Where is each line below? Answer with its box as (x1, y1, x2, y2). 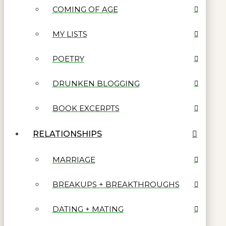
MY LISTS (52, 29, 87, 39)
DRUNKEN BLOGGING (52, 78, 140, 88)
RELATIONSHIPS (33, 129, 102, 139)
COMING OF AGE (52, 4, 118, 14)
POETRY (52, 53, 84, 64)
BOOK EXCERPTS (52, 103, 120, 113)
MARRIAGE (52, 154, 95, 164)
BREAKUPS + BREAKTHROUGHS (52, 179, 180, 189)
